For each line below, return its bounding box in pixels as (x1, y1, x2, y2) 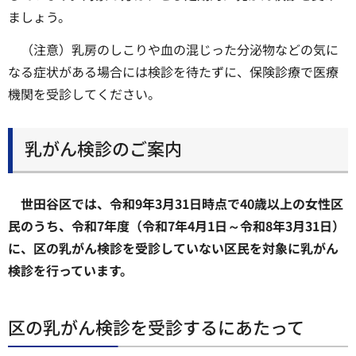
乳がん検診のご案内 (25, 134, 182, 161)
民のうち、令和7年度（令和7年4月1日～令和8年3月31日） (8, 215, 345, 235)
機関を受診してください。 (8, 83, 161, 103)
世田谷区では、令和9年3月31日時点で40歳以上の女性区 (21, 193, 343, 213)
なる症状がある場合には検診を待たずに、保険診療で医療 (8, 61, 339, 81)
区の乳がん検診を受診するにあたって (8, 313, 304, 339)
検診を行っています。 (8, 260, 133, 280)
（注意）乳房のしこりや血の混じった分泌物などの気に (21, 39, 339, 59)
